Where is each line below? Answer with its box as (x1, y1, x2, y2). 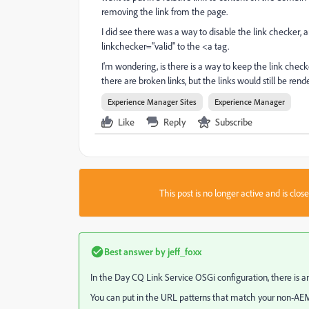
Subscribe (215, 116, 252, 128)
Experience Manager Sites (108, 97, 197, 107)
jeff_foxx (166, 246, 201, 257)
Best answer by (104, 246, 166, 257)
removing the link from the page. (101, 6, 228, 17)
